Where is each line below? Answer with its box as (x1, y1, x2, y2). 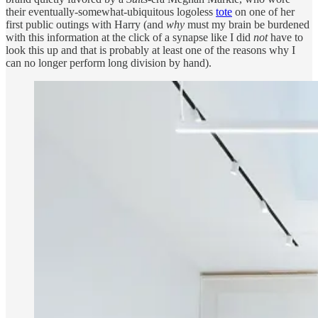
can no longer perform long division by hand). (6, 56, 212, 69)
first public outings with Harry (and (6, 18, 166, 31)
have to (268, 31, 303, 43)
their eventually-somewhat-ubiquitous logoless (6, 5, 216, 18)
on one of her (232, 5, 295, 18)
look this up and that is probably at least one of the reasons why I (6, 43, 295, 56)
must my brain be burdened (185, 18, 309, 31)
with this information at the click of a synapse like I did (6, 31, 253, 43)
